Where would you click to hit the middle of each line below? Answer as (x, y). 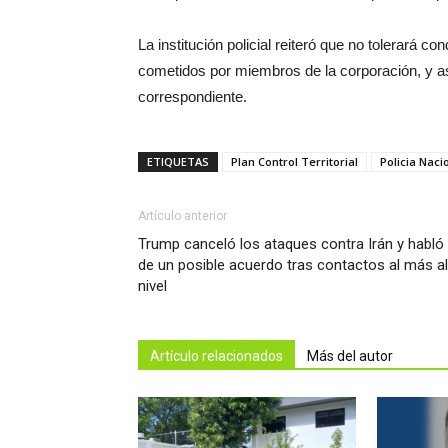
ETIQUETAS (178, 161)
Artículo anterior (182, 215)
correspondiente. (192, 96)
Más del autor (350, 355)
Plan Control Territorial (294, 161)
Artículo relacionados (216, 355)
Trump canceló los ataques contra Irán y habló (291, 243)
